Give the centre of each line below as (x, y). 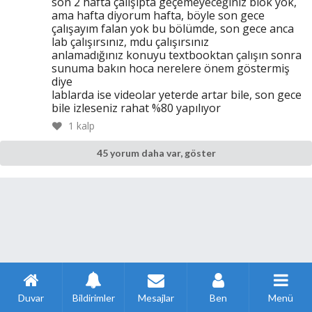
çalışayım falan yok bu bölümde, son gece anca (173, 28)
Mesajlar (156, 298)
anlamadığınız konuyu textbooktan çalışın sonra (177, 55)
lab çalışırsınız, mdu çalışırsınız (131, 41)
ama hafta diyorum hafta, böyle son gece (158, 15)
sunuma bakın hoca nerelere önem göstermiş (171, 68)
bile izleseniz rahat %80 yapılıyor (136, 108)
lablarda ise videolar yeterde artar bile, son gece (177, 94)
